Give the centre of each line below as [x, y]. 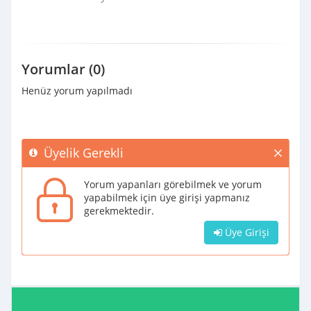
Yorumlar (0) [63, 69]
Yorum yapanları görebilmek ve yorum [173, 184]
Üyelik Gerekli [84, 152]
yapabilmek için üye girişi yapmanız [167, 197]
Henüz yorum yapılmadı [77, 90]
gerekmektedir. [119, 210]
